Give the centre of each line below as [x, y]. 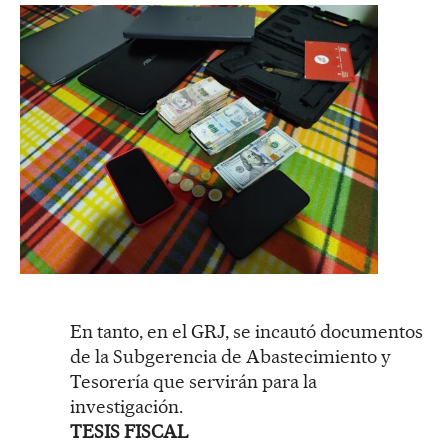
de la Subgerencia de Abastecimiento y [230, 356]
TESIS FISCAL [129, 431]
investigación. [126, 406]
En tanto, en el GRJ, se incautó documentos [246, 331]
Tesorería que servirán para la [193, 381]
